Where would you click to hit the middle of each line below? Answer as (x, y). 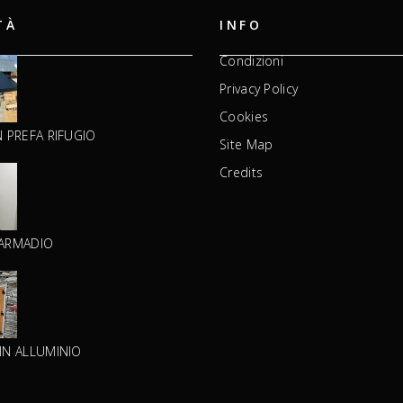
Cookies (244, 116)
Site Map (246, 144)
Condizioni (251, 60)
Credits (242, 172)
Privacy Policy (259, 88)
